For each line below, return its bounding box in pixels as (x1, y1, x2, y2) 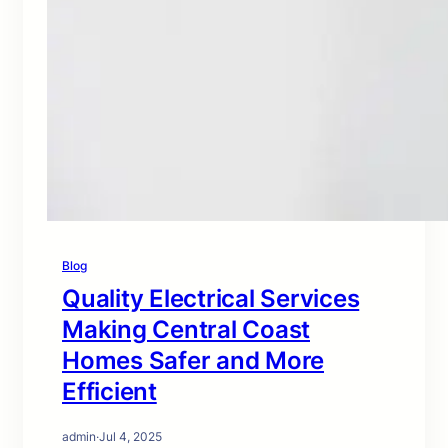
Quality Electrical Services (62, 284, 360, 313)
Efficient (62, 377, 157, 406)
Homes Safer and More (62, 346, 324, 375)
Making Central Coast (62, 315, 310, 344)
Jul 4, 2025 (99, 429, 162, 444)
